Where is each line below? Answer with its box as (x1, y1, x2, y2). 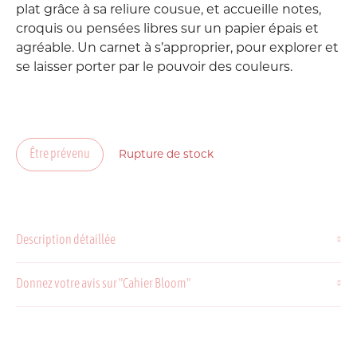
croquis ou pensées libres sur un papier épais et (16, 23, 319, 36)
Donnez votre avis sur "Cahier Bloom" (16, 278, 190, 291)
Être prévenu (29, 148, 90, 161)
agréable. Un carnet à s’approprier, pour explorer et (16, 42, 339, 55)
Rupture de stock (119, 150, 214, 160)
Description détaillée (16, 234, 116, 247)
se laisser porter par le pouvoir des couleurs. (16, 61, 292, 74)
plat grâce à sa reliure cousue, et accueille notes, (16, 4, 321, 17)
